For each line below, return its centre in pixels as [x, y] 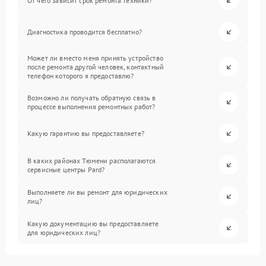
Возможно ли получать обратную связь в [92, 97]
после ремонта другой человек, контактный [96, 67]
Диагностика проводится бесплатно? [85, 32]
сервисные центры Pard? [66, 169]
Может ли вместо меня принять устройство [95, 58]
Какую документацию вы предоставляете [93, 223]
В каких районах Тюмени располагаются [92, 160]
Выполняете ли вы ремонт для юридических [97, 192]
